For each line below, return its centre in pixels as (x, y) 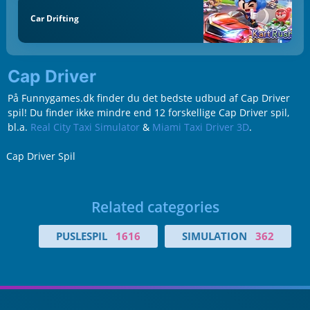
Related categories (155, 207)
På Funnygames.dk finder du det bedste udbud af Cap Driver (148, 98)
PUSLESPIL (81, 236)
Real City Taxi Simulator (85, 127)
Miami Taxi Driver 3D (200, 127)
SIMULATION (214, 236)
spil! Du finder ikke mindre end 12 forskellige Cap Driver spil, (148, 113)
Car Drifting (54, 19)
